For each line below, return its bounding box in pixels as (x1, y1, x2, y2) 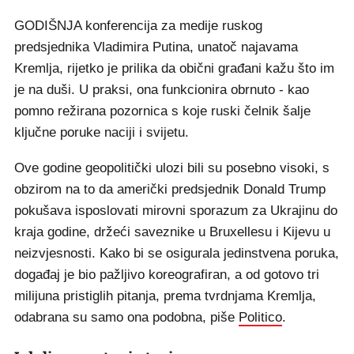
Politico (239, 310, 282, 326)
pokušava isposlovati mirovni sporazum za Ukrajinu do (14, 203, 337, 219)
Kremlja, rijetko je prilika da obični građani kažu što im (14, 61, 334, 77)
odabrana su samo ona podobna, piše (14, 310, 239, 326)
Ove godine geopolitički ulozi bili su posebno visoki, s (14, 160, 330, 176)
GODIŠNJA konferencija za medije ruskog (14, 18, 262, 34)
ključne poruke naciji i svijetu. (14, 125, 189, 141)
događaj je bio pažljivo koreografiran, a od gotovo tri (14, 267, 319, 283)
